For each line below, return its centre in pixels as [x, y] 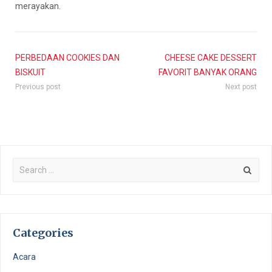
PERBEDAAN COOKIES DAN [67, 58]
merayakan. [38, 6]
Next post [241, 87]
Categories [43, 233]
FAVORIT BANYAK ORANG [208, 73]
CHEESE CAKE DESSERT [211, 58]
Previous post [38, 87]
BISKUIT [30, 73]
